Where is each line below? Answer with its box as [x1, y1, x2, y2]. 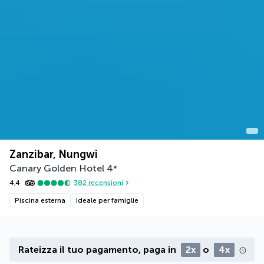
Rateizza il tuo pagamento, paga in [18, 243, 179, 255]
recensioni [87, 179, 124, 187]
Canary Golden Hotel [9, 162, 104, 174]
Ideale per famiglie [76, 196, 138, 204]
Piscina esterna [15, 196, 65, 204]
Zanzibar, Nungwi [9, 147, 98, 161]
